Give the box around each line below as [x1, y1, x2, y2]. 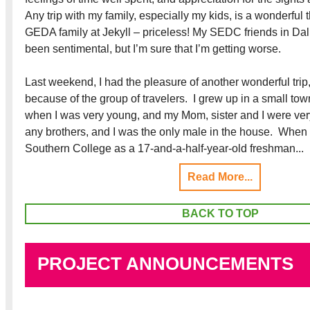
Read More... [188, 170, 253, 183]
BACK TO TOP [181, 207, 259, 219]
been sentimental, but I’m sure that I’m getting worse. [25, 42, 281, 55]
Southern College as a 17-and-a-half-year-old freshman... [25, 142, 304, 154]
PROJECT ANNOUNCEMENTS [37, 253, 293, 274]
